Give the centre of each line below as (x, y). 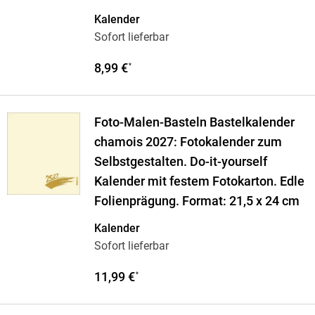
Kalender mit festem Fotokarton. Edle (199, 182)
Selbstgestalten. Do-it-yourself (180, 162)
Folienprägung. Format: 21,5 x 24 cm (197, 201)
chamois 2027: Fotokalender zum (188, 142)
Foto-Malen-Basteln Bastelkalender (194, 123)
